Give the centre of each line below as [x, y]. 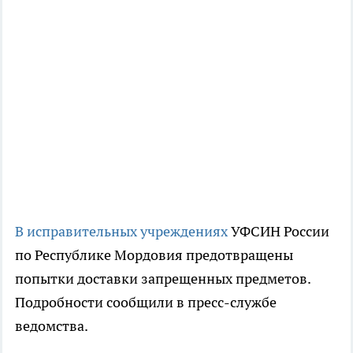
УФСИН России [279, 231]
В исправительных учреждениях [121, 231]
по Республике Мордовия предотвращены [154, 255]
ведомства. [52, 325]
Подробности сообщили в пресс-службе [146, 302]
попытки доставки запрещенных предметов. [163, 278]
